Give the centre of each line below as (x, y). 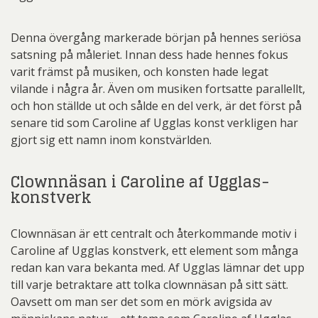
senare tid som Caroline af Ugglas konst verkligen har (154, 123)
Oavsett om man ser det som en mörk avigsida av (141, 302)
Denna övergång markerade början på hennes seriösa (156, 38)
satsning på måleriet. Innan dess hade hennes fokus (149, 55)
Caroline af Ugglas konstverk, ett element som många (154, 251)
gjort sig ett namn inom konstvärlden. (111, 140)
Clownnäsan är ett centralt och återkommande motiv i (154, 234)
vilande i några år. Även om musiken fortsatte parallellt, (158, 89)
